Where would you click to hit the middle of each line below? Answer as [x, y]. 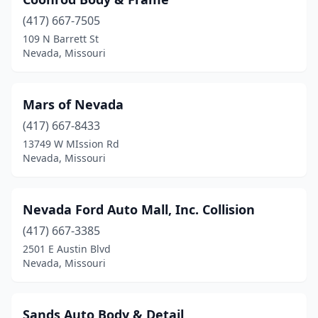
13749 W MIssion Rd [71, 144]
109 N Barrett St [61, 39]
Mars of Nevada [73, 104]
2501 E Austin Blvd [67, 249]
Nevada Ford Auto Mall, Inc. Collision [139, 209]
